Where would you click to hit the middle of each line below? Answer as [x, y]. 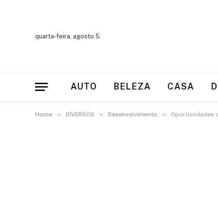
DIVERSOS [80, 114]
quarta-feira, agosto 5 [67, 36]
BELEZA [132, 86]
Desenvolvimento [133, 114]
